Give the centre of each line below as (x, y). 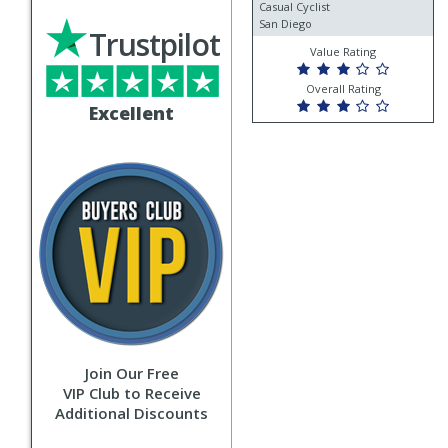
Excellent (131, 113)
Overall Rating (343, 89)
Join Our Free (131, 373)
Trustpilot (154, 44)
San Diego (285, 24)
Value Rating (343, 52)
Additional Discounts (131, 413)
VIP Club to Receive (131, 393)
